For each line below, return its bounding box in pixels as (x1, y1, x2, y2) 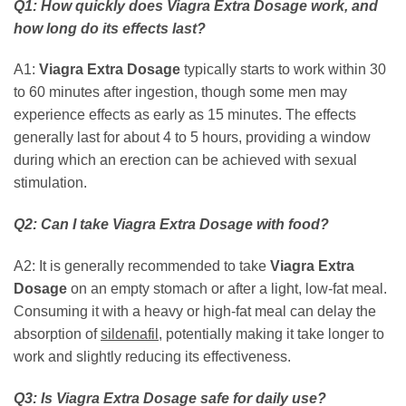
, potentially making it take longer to (159, 326, 384, 342)
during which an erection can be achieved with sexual (14, 152, 357, 169)
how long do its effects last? (14, 20, 206, 36)
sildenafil (101, 326, 159, 342)
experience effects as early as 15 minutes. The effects (14, 107, 356, 123)
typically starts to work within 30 (180, 62, 386, 78)
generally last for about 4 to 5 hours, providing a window (14, 130, 371, 146)
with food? (253, 217, 329, 233)
